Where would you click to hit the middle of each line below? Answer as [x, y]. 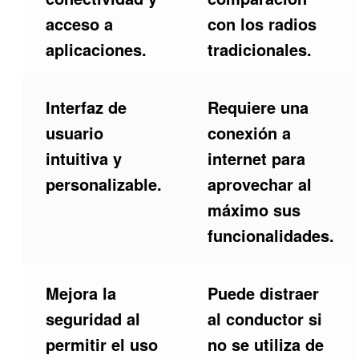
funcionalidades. [270, 236]
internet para [256, 159]
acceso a [79, 24]
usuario [74, 133]
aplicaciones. [96, 50]
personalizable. [103, 184]
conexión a [249, 133]
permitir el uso [101, 345]
